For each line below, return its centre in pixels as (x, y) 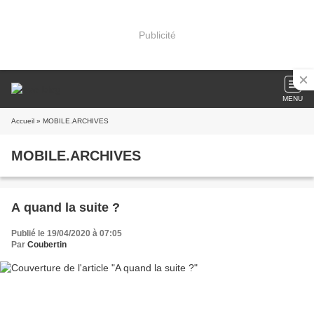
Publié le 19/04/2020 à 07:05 (67, 233)
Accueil (23, 121)
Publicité (157, 35)
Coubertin (47, 245)
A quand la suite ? (66, 207)
